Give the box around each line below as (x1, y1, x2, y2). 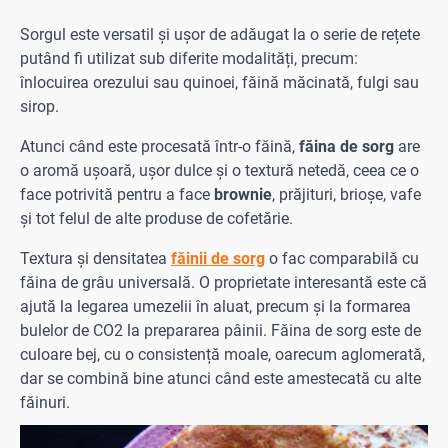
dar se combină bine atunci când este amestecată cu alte (20, 369, 421, 389)
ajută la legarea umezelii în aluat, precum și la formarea (20, 297, 411, 317)
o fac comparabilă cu (265, 249, 419, 269)
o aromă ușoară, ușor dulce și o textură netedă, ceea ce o (20, 161, 419, 181)
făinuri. (20, 393, 70, 413)
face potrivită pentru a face (20, 185, 214, 205)
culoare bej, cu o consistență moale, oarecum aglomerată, (20, 345, 425, 365)
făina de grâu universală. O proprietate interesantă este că (20, 273, 427, 293)
